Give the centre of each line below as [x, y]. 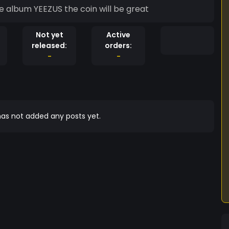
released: [49, 45]
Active [118, 35]
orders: [118, 45]
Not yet [49, 35]
